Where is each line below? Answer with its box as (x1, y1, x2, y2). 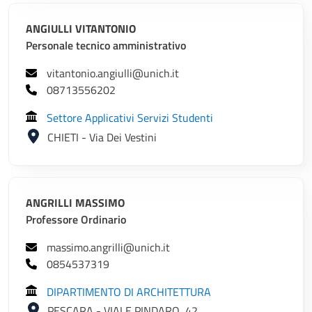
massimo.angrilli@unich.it (47, 238, 170, 256)
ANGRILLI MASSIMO (26, 194, 125, 211)
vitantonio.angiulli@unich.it (47, 65, 179, 82)
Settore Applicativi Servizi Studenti (47, 109, 213, 127)
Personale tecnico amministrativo (26, 37, 186, 54)
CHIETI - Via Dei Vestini (47, 128, 157, 146)
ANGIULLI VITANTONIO (26, 20, 136, 38)
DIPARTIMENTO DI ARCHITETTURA (47, 283, 211, 300)
